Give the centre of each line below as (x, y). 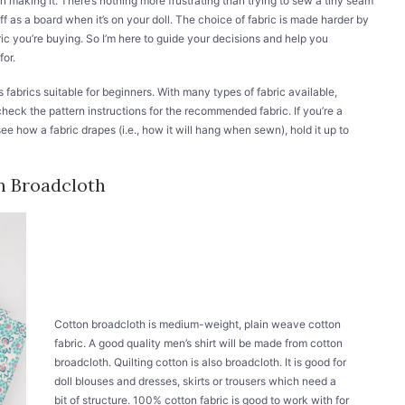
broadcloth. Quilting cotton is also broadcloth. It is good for (201, 362)
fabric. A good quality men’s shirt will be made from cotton (199, 343)
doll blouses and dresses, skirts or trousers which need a (196, 381)
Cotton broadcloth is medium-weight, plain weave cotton (198, 324)
